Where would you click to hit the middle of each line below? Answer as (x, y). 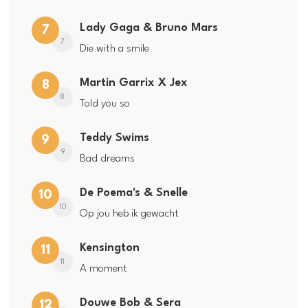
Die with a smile (114, 48)
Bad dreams (107, 158)
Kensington (110, 247)
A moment (103, 268)
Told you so (105, 103)
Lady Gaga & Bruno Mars (149, 27)
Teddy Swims (114, 137)
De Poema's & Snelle (134, 192)
